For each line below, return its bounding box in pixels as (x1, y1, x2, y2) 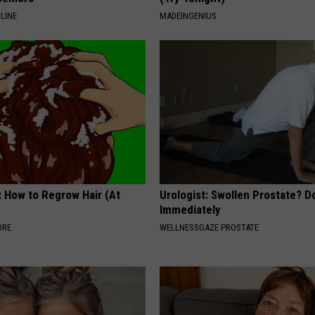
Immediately (160, 202, 221, 217)
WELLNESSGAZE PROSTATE (160, 221, 259, 233)
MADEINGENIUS (160, 10, 217, 21)
